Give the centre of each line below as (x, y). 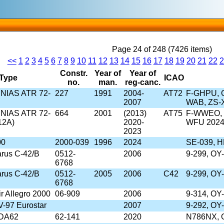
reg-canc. (142, 82)
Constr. (73, 73)
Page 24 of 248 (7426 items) (162, 49)
